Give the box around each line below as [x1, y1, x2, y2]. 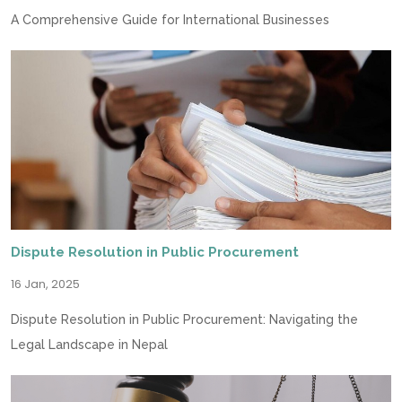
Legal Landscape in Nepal [11, 337, 168, 352]
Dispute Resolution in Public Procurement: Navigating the [11, 312, 358, 327]
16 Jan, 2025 [11, 275, 80, 293]
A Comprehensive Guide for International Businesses [11, 13, 329, 27]
